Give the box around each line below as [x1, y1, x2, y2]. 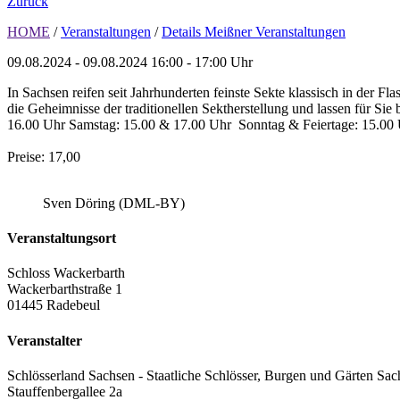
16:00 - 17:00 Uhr [151, 54, 253, 70]
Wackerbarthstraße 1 [7, 281, 122, 297]
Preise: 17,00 [7, 148, 80, 164]
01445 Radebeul [7, 297, 100, 313]
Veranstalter [7, 332, 82, 348]
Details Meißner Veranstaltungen [162, 23, 346, 39]
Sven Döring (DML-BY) [43, 195, 185, 211]
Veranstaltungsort [7, 230, 116, 246]
